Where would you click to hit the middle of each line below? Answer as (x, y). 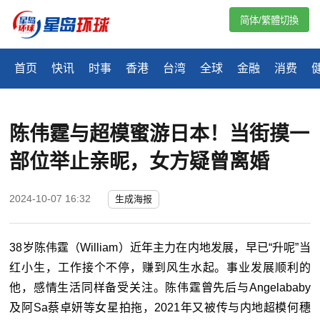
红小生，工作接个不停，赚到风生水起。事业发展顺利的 (160, 268)
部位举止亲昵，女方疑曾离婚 (140, 162)
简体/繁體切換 (269, 20)
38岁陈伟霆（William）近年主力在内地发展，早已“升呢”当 (160, 248)
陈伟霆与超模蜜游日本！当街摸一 (160, 134)
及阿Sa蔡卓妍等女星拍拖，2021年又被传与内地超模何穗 (160, 308)
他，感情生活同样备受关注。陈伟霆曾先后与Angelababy (160, 288)
